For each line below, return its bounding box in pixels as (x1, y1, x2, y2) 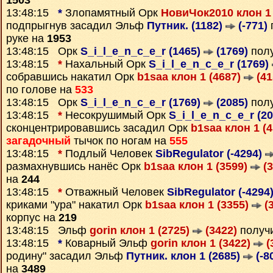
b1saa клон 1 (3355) (145, 199, 252, 211)
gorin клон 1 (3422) (151, 237, 253, 249)
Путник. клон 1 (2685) (126, 250, 243, 262)
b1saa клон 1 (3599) (144, 160, 250, 172)
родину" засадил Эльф (6, 250, 126, 262)
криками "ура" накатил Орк (6, 199, 145, 211)
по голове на (6, 83, 75, 96)
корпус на (6, 211, 58, 224)
